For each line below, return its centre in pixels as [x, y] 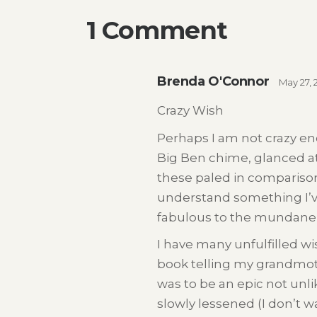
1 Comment [157, 30]
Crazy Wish [190, 111]
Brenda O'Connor [213, 81]
